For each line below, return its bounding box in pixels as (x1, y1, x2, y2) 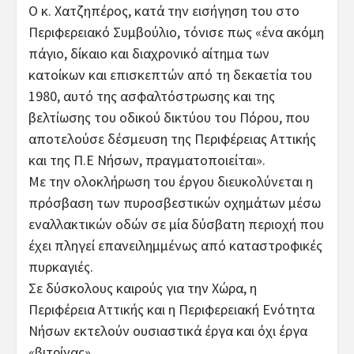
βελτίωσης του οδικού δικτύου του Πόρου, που (28, 108, 310, 127)
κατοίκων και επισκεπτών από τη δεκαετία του (28, 66, 312, 85)
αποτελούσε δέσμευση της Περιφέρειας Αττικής (28, 130, 316, 149)
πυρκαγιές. (28, 258, 93, 277)
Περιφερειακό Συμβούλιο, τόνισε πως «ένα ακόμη (28, 23, 324, 42)
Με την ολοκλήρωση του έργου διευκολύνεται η (28, 172, 313, 191)
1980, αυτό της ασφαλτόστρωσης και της (28, 87, 275, 106)
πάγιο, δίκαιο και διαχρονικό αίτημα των (28, 44, 269, 63)
